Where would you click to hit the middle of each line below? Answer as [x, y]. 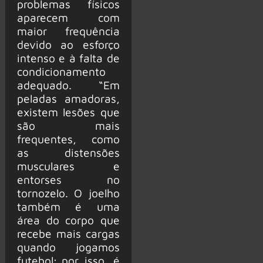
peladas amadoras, [68, 99]
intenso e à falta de [68, 58]
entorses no [68, 180]
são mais [68, 126]
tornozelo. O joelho [68, 193]
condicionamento [61, 72]
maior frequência [68, 31]
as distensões [68, 153]
